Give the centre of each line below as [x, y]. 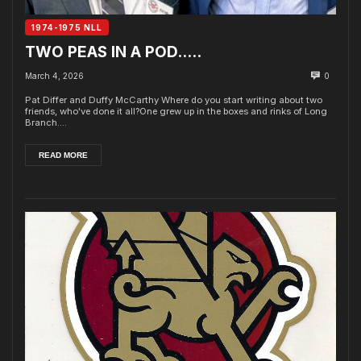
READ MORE [63, 155]
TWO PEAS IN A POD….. [113, 52]
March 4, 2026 [54, 75]
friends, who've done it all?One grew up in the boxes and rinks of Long [176, 111]
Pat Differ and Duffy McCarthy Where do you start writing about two [174, 100]
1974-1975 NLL [67, 27]
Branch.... [46, 122]
